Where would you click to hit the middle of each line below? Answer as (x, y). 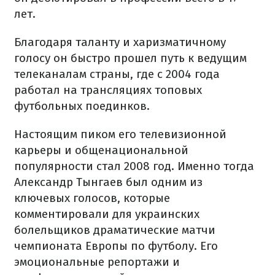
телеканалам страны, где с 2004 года (117, 74)
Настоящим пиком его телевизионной (120, 134)
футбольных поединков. (82, 106)
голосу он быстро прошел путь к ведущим (130, 58)
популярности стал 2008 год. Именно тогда (134, 166)
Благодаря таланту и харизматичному (120, 42)
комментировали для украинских (107, 214)
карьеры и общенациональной (101, 150)
